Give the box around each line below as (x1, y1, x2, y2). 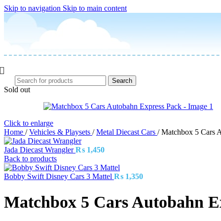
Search (112, 76, 132, 84)
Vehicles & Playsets (29, 128, 92, 136)
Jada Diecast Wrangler (4, 146, 75, 154)
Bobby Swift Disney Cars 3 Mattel (4, 172, 114, 181)
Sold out (4, 85, 30, 94)
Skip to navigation (4, 4, 63, 12)
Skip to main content (63, 4, 127, 12)
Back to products (4, 154, 57, 163)
